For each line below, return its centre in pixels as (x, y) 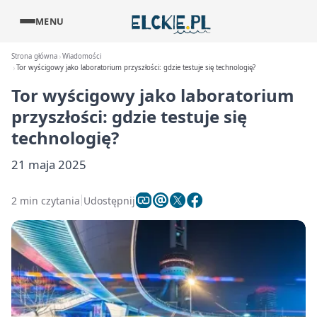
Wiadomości (82, 56)
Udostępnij (109, 200)
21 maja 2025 (49, 165)
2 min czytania (46, 200)
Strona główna (34, 56)
